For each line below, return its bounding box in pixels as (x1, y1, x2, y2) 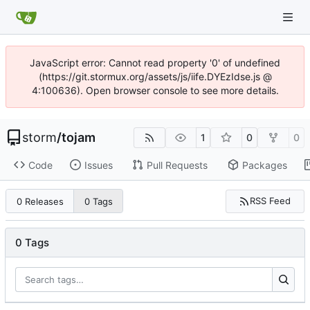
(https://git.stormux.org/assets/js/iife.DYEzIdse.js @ (38, 71, 272, 82)
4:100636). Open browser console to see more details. (31, 84, 279, 96)
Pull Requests (146, 158, 208, 171)
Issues (84, 158, 113, 171)
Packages (241, 158, 287, 171)
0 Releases (16, 195, 64, 207)
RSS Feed (250, 195, 291, 207)
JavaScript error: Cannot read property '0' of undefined (30, 57, 280, 69)
